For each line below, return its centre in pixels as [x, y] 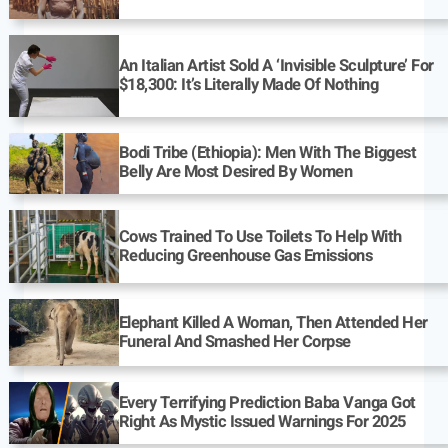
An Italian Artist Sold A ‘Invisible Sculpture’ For [276, 65]
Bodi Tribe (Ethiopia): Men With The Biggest [267, 153]
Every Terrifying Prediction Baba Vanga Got [267, 403]
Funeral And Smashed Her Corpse [234, 341]
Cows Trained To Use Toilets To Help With [260, 236]
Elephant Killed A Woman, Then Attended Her [273, 322]
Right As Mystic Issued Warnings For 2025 [262, 422]
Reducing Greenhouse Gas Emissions [245, 255]
